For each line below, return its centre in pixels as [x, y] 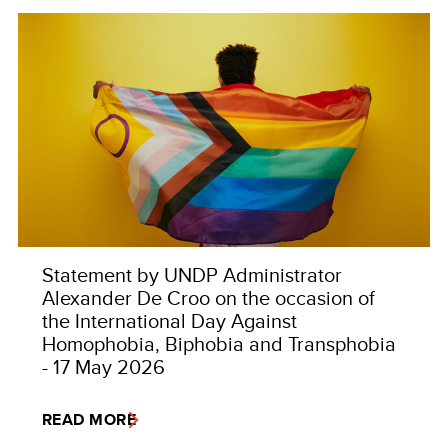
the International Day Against [169, 320]
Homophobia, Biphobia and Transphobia [219, 343]
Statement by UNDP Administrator [192, 274]
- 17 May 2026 [103, 366]
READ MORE [89, 419]
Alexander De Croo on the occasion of [208, 297]
